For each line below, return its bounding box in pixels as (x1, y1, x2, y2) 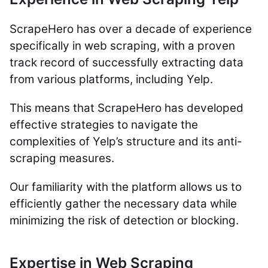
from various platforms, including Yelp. (10, 72, 216, 87)
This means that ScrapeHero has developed (10, 101, 243, 115)
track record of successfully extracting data (10, 56, 243, 70)
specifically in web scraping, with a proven (10, 39, 235, 53)
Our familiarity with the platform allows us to (10, 180, 242, 194)
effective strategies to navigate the (10, 118, 198, 132)
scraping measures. (10, 151, 117, 166)
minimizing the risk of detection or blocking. (10, 214, 239, 228)
